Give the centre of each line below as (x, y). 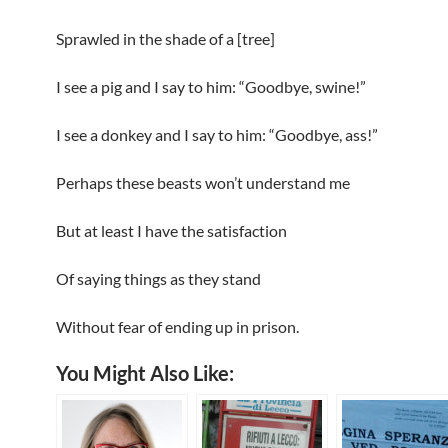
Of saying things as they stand (158, 279)
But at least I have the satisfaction (171, 231)
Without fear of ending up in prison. (177, 327)
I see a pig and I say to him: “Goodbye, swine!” (211, 87)
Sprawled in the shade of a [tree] (165, 39)
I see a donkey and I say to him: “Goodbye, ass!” (217, 135)
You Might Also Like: (145, 373)
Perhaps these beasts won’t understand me (203, 183)
